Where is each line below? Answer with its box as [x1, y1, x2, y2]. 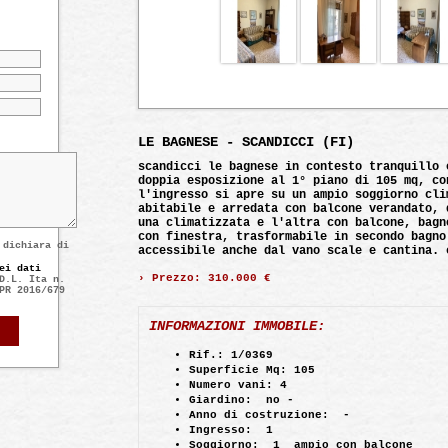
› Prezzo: [138, 272, 201, 284]
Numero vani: [189, 379, 273, 391]
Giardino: [189, 394, 252, 406]
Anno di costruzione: [189, 409, 329, 421]
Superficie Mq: [189, 364, 287, 376]
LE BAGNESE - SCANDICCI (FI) [138, 134, 354, 150]
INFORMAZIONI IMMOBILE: [149, 318, 325, 334]
